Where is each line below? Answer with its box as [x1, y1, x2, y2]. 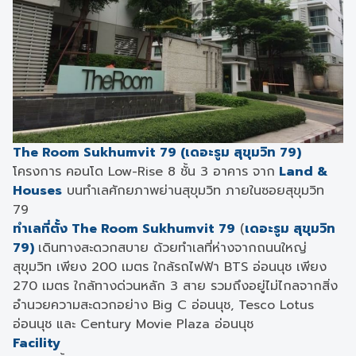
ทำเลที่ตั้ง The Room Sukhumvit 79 [13, 219, 235, 238]
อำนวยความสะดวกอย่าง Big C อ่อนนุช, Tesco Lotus [13, 296, 314, 315]
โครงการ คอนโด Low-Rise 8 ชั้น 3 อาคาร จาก [13, 162, 275, 181]
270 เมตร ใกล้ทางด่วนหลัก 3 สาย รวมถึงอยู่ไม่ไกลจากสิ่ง [13, 277, 338, 296]
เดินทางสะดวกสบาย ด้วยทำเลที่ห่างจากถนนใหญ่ [38, 238, 307, 257]
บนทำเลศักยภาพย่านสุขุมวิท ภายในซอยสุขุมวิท [62, 181, 324, 200]
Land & [275, 162, 328, 181]
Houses [13, 181, 62, 200]
